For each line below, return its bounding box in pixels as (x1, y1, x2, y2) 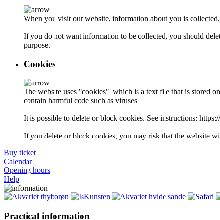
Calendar (4, 157, 32, 166)
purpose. (24, 41, 50, 50)
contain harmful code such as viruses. (24, 96, 139, 105)
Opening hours (4, 166, 50, 175)
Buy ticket (4, 148, 36, 157)
